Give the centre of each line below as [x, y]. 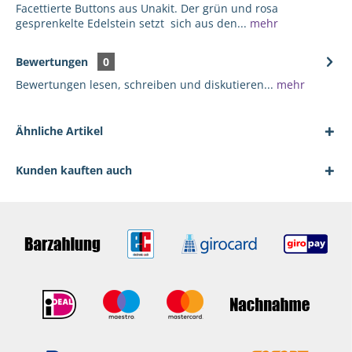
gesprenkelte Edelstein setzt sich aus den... [131, 23]
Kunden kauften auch [74, 170]
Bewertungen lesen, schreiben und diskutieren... [145, 84]
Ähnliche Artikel [59, 131]
